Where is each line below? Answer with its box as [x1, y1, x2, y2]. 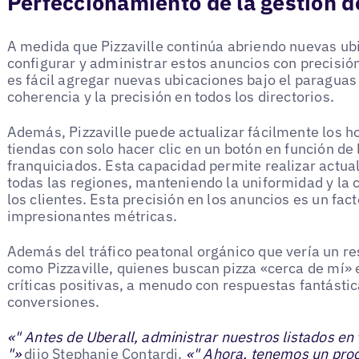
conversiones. [6, 292, 100, 312]
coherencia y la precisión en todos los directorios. [6, 87, 334, 106]
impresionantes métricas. [6, 206, 178, 225]
